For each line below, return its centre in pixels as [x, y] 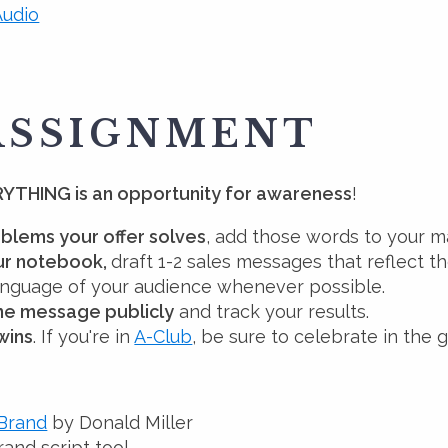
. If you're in [84, 336]
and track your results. [272, 311]
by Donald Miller [120, 422]
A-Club [163, 336]
